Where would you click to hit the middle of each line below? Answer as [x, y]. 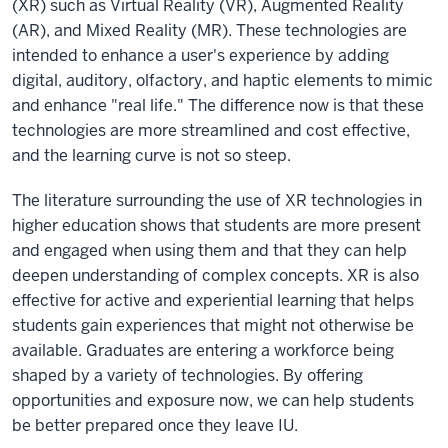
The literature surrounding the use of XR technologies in [217, 200]
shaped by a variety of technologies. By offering [187, 375]
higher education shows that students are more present [216, 225]
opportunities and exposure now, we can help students [213, 400]
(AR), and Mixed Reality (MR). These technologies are [209, 30]
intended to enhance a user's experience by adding [200, 55]
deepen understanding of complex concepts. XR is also [215, 275]
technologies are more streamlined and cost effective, [211, 130]
